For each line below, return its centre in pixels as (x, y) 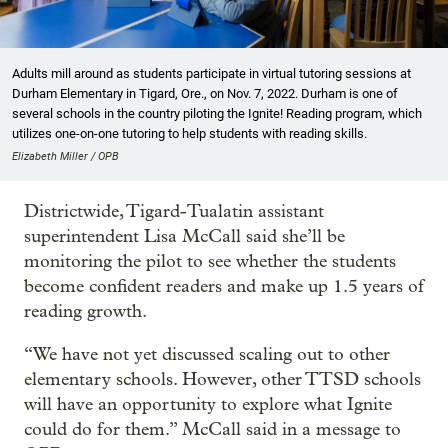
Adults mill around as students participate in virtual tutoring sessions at (211, 74)
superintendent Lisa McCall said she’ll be (184, 237)
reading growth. (85, 312)
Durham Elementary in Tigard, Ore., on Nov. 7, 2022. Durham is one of (205, 94)
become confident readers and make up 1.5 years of (224, 287)
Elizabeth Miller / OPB (65, 157)
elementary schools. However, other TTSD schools (222, 380)
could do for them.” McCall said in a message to (212, 430)
